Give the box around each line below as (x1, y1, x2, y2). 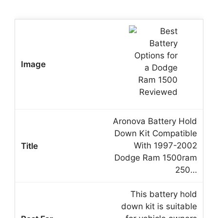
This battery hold (130, 189, 197, 200)
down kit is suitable (121, 201, 197, 212)
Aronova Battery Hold (113, 116, 197, 127)
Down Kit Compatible (114, 128, 197, 139)
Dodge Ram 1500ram (114, 153, 197, 163)
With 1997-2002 (134, 141, 197, 151)
